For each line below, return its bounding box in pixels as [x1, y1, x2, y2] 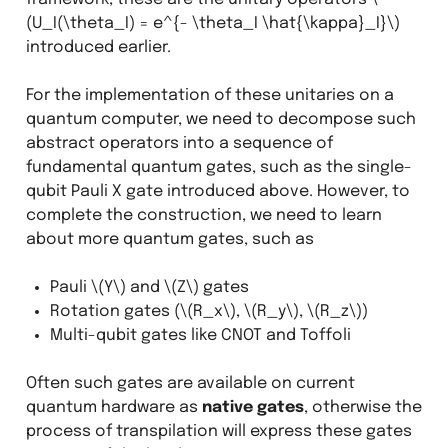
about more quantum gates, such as [25, 230, 314, 248]
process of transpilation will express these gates [25, 422, 412, 440]
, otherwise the [303, 398, 422, 416]
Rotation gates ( [49, 302, 180, 320]
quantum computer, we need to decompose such [25, 110, 416, 128]
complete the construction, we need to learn [25, 206, 382, 224]
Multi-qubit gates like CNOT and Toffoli [49, 326, 351, 344]
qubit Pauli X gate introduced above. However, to [25, 182, 410, 200]
